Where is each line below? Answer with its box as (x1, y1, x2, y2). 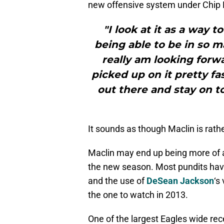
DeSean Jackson (146, 175, 214, 186)
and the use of (88, 175, 146, 186)
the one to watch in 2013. (88, 189, 188, 200)
